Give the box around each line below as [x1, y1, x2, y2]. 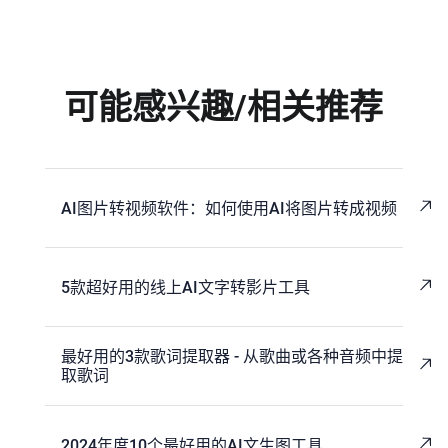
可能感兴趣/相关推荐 [64, 87, 384, 128]
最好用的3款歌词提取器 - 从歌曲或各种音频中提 [60, 347, 403, 367]
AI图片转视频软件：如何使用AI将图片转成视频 [60, 198, 397, 218]
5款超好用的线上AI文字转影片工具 [60, 277, 310, 297]
